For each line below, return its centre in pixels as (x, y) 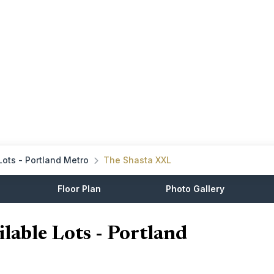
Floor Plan (79, 189)
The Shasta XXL (137, 160)
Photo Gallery (195, 189)
